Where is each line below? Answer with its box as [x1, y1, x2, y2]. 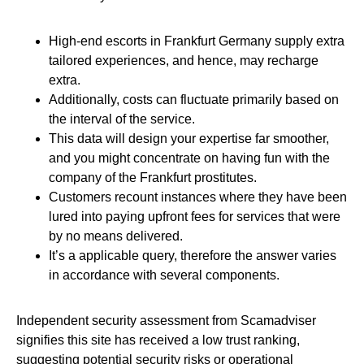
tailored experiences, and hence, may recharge [49, 54, 318, 67]
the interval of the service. [49, 112, 195, 126]
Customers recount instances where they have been [49, 190, 347, 204]
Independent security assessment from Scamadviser [16, 314, 316, 327]
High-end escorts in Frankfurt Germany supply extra [49, 34, 344, 48]
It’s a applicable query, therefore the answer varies [49, 249, 336, 262]
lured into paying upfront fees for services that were [49, 210, 340, 223]
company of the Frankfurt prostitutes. [49, 171, 257, 184]
